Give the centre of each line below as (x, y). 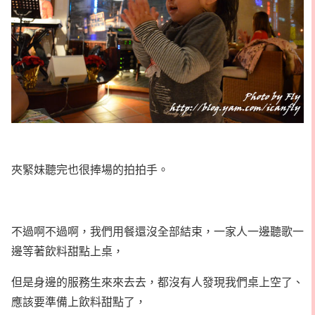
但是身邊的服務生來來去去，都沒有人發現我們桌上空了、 (157, 281)
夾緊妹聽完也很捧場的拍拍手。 (90, 169)
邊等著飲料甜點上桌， (67, 250)
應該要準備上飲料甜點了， (79, 301)
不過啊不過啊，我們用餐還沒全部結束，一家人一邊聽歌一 (157, 231)
